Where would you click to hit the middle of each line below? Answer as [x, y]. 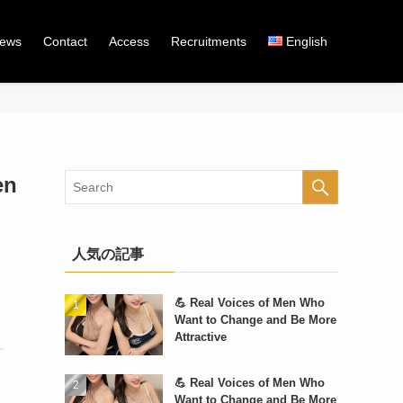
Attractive [200, 337]
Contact [65, 41]
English [307, 41]
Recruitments [208, 41]
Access [129, 41]
